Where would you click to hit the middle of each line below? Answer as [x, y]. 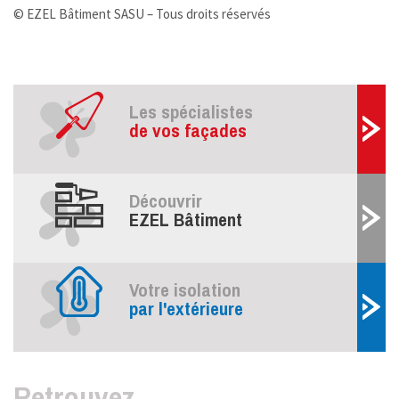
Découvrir [166, 200]
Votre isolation [185, 289]
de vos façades [188, 130]
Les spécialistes [191, 111]
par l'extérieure [186, 308]
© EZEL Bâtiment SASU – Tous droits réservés [142, 14]
